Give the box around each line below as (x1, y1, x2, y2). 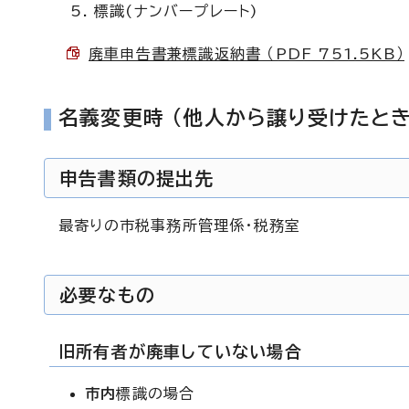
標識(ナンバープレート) (94, 4, 259, 18)
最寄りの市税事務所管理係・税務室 (58, 218, 301, 233)
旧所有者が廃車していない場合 (58, 343, 302, 360)
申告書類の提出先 (59, 169, 215, 187)
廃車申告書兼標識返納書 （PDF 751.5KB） (89, 47, 404, 61)
